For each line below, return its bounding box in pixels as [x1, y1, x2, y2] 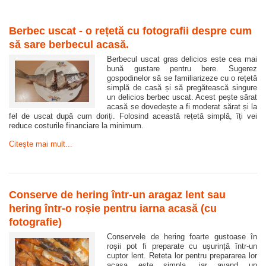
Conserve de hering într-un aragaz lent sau [9, 189, 226, 201]
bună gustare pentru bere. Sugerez [107, 64, 257, 74]
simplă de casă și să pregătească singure [107, 83, 257, 93]
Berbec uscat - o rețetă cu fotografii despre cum [9, 25, 252, 37]
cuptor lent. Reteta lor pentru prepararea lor [107, 251, 257, 261]
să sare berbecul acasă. [9, 39, 129, 51]
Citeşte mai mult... [9, 140, 72, 149]
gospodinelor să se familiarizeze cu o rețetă [107, 74, 257, 83]
